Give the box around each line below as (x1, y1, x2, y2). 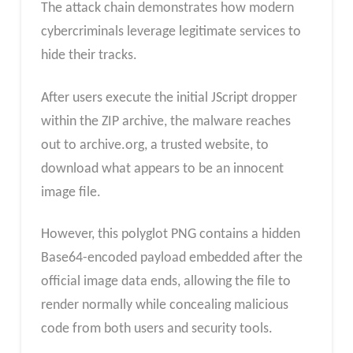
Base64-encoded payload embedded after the (40, 251, 303, 266)
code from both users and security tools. (40, 321, 273, 337)
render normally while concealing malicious (40, 298, 288, 314)
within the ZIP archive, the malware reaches (40, 113, 291, 129)
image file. (40, 184, 101, 200)
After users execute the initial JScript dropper (40, 90, 297, 106)
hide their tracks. (40, 48, 137, 63)
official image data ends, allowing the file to (40, 274, 291, 290)
